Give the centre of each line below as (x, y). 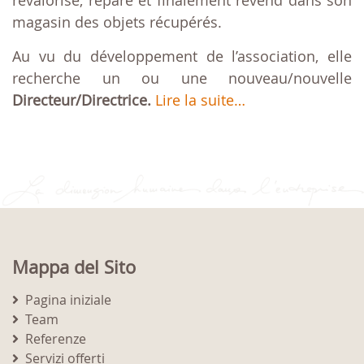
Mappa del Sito (74, 267)
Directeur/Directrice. (84, 100)
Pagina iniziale (68, 300)
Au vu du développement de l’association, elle (182, 56)
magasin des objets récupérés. (117, 22)
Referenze (56, 339)
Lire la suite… (200, 100)
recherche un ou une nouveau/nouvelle (182, 78)
